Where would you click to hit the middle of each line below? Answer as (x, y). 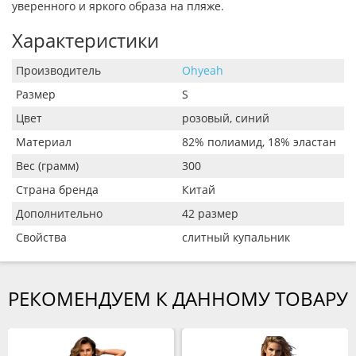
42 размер (210, 214)
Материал (44, 142)
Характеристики (85, 41)
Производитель (58, 71)
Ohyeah (203, 71)
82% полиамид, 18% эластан (259, 142)
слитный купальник (236, 238)
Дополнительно (59, 214)
